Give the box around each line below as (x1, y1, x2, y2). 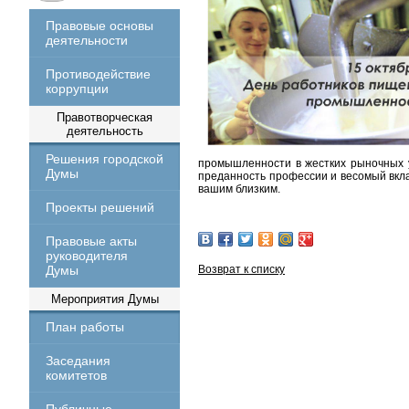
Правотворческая (57, 110, 152, 124)
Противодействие (46, 67, 151, 81)
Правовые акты (46, 234, 137, 248)
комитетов (46, 368, 107, 383)
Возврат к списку (198, 263, 285, 276)
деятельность (66, 124, 143, 138)
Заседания (46, 353, 110, 368)
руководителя (46, 248, 128, 263)
